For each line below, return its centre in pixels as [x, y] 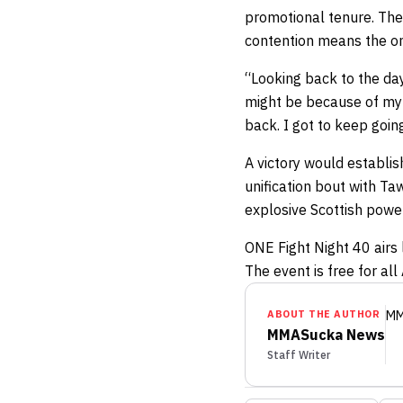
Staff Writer [299, 354]
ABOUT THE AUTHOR [323, 313]
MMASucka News [326, 334]
